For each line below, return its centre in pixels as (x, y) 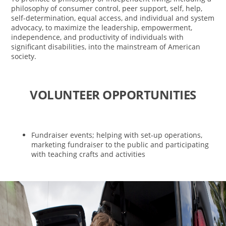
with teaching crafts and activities (89, 154)
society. (24, 56)
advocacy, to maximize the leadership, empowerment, (102, 28)
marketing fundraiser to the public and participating (120, 145)
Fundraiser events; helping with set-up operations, (117, 135)
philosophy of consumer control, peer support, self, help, (107, 9)
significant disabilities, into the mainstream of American (106, 47)
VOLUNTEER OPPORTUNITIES (113, 95)
